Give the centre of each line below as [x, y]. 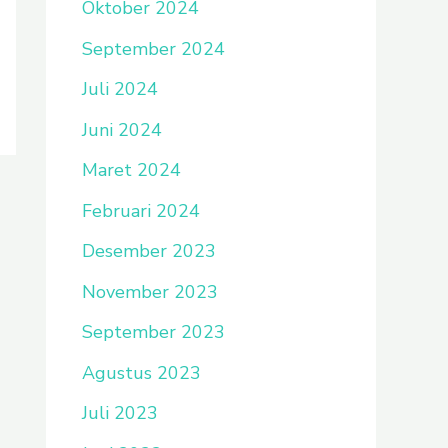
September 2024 [153, 48]
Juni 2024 [122, 129]
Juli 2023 [120, 413]
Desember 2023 [149, 251]
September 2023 [153, 332]
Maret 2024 [131, 170]
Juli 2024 [120, 89]
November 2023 [150, 291]
